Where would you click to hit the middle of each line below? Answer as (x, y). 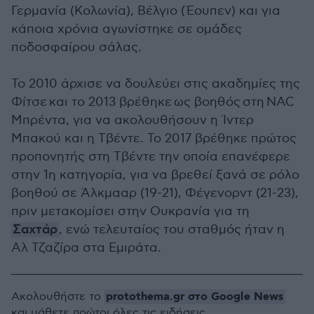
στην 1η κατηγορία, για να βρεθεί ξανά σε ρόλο (155, 175)
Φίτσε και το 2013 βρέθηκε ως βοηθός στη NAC (153, 102)
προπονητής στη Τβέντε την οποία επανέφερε (151, 157)
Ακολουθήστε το (58, 297)
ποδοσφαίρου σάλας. (76, 47)
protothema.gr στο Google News (195, 297)
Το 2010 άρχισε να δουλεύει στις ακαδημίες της (156, 84)
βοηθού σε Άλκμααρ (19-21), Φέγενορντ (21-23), (155, 193)
